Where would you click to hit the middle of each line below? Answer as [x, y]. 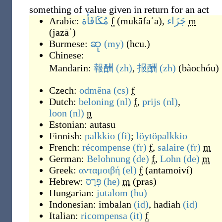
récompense [106, 147]
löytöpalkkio [162, 136]
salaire [171, 147]
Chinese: [67, 55]
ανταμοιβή [99, 170]
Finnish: [67, 136]
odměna [95, 90]
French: [66, 147]
